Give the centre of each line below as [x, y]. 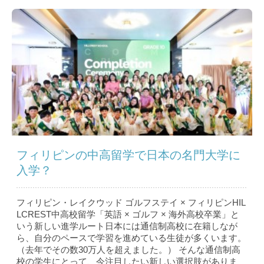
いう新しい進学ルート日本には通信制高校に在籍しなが [127, 226]
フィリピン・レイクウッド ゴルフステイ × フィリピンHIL [131, 203]
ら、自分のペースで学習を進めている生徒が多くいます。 [131, 238]
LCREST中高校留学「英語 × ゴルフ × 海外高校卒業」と [128, 214]
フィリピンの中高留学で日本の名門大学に [128, 155]
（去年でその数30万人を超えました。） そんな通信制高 [128, 250]
